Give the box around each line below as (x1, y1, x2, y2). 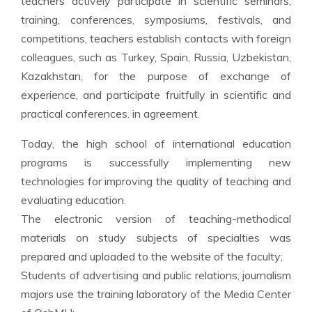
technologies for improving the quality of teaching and (21, 174, 291, 189)
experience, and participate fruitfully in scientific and (21, 88, 291, 102)
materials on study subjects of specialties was (21, 231, 291, 245)
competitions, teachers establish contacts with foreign (21, 31, 291, 46)
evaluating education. (21, 193, 126, 208)
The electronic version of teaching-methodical (21, 212, 291, 226)
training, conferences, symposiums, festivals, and (21, 13, 291, 27)
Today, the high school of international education (21, 136, 291, 151)
